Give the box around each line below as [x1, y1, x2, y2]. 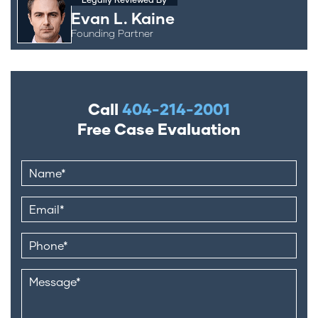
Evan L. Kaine [71, 8, 175, 28]
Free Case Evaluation [77, 119, 241, 139]
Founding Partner [71, 26, 153, 39]
